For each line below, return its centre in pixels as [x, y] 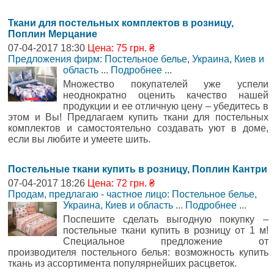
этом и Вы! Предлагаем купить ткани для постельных [138, 117]
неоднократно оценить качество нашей [166, 95]
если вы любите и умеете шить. [79, 139]
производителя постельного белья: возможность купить [138, 252]
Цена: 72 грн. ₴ [121, 183]
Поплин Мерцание [53, 34]
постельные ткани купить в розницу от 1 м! [166, 230]
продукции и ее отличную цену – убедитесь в [166, 106]
